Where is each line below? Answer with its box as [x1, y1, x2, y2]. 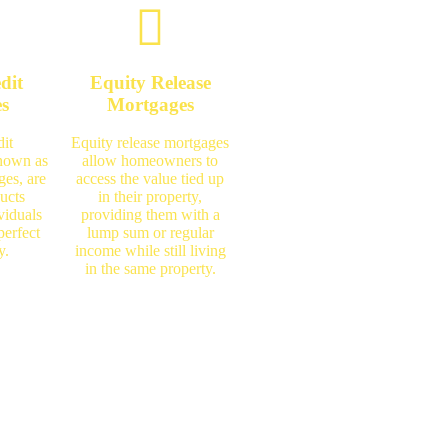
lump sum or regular [86, 224, 214, 242]
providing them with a [80, 206, 220, 224]
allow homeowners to [82, 152, 219, 170]
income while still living [74, 242, 226, 260]
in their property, [98, 188, 203, 206]
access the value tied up [76, 170, 225, 188]
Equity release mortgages [71, 134, 230, 152]
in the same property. [84, 260, 216, 278]
